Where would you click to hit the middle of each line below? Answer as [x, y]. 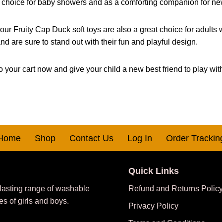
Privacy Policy [153, 206]
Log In [139, 139]
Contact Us [91, 139]
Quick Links [154, 171]
